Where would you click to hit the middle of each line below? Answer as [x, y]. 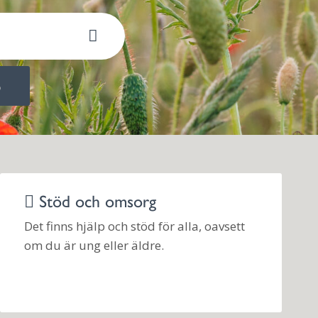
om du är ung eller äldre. [94, 245]
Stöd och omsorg [95, 201]
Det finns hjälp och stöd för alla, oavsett [134, 226]
